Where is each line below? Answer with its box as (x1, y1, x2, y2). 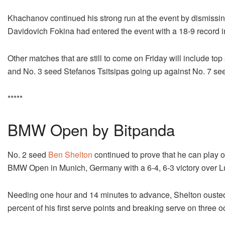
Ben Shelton (48, 148, 92, 160)
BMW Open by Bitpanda (8, 118, 175, 141)
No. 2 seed (8, 148, 48, 160)
